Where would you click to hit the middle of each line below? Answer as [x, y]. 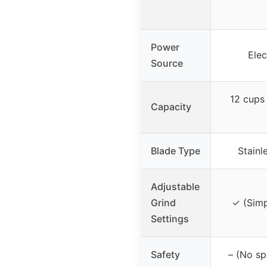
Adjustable [175, 186]
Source [167, 63]
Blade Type [176, 150]
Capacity [171, 106]
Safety [165, 254]
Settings [170, 218]
